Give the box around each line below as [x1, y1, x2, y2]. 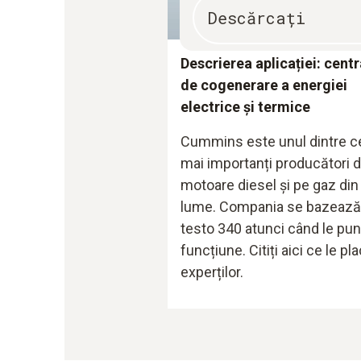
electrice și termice [180, 98, 310, 115]
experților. [180, 263, 243, 280]
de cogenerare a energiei [180, 76, 347, 93]
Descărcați [206, 7, 305, 29]
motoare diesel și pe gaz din [180, 176, 359, 193]
